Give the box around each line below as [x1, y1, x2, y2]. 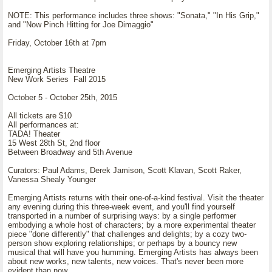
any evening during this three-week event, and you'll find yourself [8, 202, 235, 211]
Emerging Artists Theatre [8, 66, 95, 75]
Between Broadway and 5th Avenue [8, 148, 132, 157]
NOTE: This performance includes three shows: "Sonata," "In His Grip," [8, 11, 259, 20]
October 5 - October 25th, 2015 [8, 93, 117, 102]
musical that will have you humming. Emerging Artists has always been [8, 248, 258, 257]
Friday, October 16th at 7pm [8, 38, 106, 47]
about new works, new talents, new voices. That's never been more [8, 257, 243, 266]
